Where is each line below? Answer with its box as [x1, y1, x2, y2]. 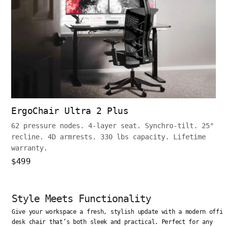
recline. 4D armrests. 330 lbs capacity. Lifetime [11, 133, 206, 141]
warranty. [11, 144, 48, 153]
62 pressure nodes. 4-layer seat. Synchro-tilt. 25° [11, 122, 214, 130]
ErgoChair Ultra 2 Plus [11, 105, 128, 117]
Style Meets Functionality [12, 193, 151, 205]
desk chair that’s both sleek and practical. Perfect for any [12, 218, 213, 226]
